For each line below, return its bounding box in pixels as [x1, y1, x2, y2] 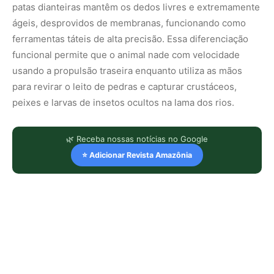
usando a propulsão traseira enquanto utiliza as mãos [12, 64, 242, 76]
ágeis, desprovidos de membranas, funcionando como [12, 17, 246, 29]
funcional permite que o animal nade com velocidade [12, 48, 240, 61]
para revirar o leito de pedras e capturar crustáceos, [12, 80, 237, 92]
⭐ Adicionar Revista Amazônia [82, 150, 192, 160]
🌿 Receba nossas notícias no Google [66, 133, 208, 144]
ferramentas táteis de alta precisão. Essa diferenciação [12, 32, 248, 45]
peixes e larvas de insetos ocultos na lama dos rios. [12, 96, 234, 108]
